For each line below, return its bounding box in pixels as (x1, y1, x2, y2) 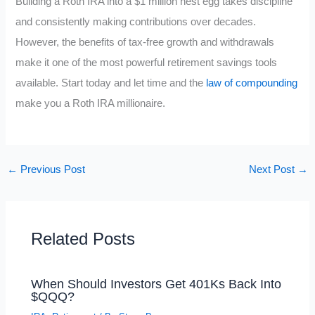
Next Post (249, 164, 298, 176)
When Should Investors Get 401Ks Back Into (31, 276, 282, 292)
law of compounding (206, 77, 298, 89)
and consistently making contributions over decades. (15, 15, 257, 27)
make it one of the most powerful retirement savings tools (15, 56, 278, 68)
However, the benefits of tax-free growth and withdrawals (15, 36, 275, 48)
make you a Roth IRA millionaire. (15, 97, 166, 109)
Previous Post (17, 164, 85, 176)
